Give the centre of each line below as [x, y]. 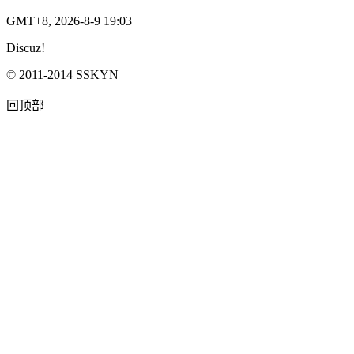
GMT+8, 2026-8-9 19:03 [69, 21]
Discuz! [26, 47]
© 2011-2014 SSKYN [62, 74]
